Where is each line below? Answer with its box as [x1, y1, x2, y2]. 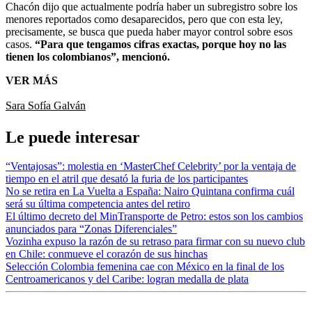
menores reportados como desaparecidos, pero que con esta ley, [6, 13, 283, 25]
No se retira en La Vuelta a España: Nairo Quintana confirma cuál [6, 185, 295, 198]
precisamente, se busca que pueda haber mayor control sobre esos [6, 25, 292, 38]
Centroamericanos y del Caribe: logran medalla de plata [6, 273, 249, 286]
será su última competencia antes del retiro [6, 198, 190, 210]
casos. [6, 38, 35, 50]
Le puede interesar [6, 127, 140, 146]
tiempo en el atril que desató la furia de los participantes [6, 173, 248, 185]
